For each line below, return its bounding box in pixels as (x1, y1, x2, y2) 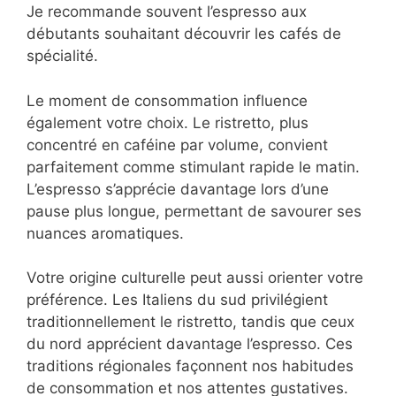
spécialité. (27, 47, 98, 65)
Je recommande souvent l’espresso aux (27, 3, 307, 21)
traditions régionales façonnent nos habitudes (27, 357, 354, 376)
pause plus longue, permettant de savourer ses (27, 202, 362, 220)
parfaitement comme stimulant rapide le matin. (27, 157, 360, 176)
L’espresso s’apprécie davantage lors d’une (27, 179, 329, 198)
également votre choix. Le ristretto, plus (27, 113, 308, 132)
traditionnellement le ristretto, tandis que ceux (27, 313, 354, 331)
